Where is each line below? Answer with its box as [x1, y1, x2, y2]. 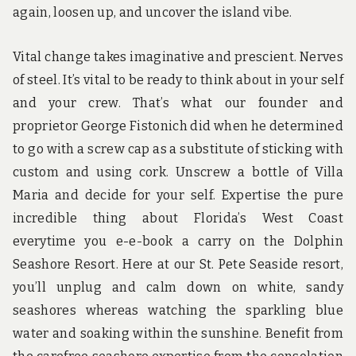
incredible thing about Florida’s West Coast [13, 210, 343, 226]
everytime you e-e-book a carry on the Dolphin [13, 233, 343, 249]
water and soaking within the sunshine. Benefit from [13, 325, 343, 341]
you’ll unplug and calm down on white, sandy [13, 279, 343, 295]
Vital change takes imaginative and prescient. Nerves [13, 48, 343, 64]
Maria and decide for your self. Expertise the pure [13, 187, 343, 203]
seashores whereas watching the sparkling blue [13, 302, 343, 318]
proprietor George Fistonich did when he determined [13, 118, 343, 133]
